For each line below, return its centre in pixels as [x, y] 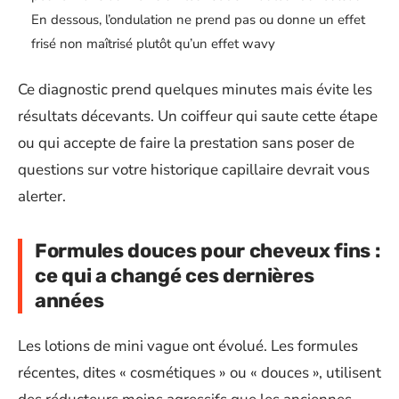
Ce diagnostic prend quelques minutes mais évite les [195, 89]
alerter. [42, 196]
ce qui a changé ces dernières [175, 275]
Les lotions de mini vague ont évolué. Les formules [188, 346]
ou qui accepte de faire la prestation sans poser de [186, 142]
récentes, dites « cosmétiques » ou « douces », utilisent [199, 373]
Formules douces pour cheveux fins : [208, 250]
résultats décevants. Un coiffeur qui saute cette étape [198, 116]
